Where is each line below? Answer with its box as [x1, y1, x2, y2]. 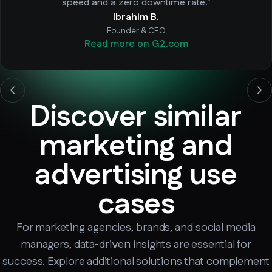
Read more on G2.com [84, 36, 188, 51]
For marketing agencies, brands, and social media [16, 219, 256, 236]
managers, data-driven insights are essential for [20, 236, 252, 253]
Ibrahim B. [113, 10, 159, 24]
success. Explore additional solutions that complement [2, 253, 270, 270]
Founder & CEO [106, 24, 166, 37]
